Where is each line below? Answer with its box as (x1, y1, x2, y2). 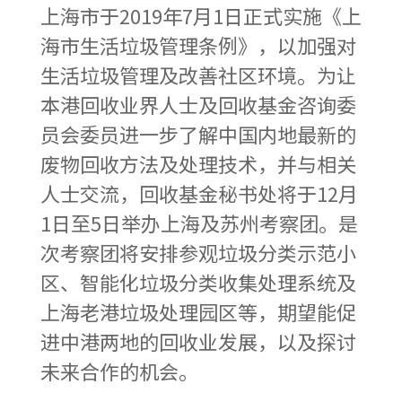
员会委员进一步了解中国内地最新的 (39, 118, 356, 148)
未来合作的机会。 (39, 355, 198, 385)
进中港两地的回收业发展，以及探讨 (39, 326, 356, 355)
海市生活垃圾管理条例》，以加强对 (39, 30, 356, 59)
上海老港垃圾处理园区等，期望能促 (39, 296, 356, 326)
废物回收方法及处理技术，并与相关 (39, 148, 356, 178)
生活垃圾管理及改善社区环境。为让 (39, 59, 356, 89)
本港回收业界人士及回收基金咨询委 (39, 89, 356, 118)
